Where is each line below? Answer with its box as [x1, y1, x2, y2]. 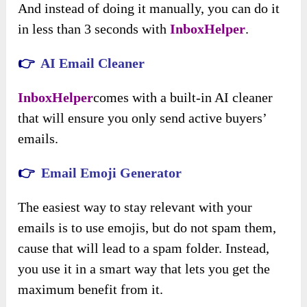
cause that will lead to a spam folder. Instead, [18, 241, 270, 256]
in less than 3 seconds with [18, 21, 171, 37]
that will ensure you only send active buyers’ [18, 110, 267, 126]
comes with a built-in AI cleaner [93, 90, 273, 106]
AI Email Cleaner [40, 56, 145, 71]
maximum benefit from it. [18, 282, 164, 297]
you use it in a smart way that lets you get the [18, 261, 271, 277]
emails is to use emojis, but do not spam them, [18, 220, 277, 236]
